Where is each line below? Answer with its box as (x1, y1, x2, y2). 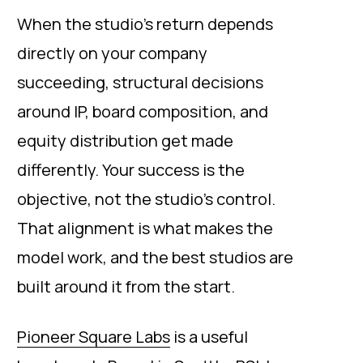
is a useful (170, 326, 248, 348)
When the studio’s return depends (17, 13, 273, 35)
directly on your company (17, 42, 207, 64)
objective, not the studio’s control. (17, 188, 275, 210)
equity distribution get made (17, 130, 233, 152)
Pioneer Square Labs (17, 326, 170, 348)
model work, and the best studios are (17, 246, 293, 268)
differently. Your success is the (17, 159, 245, 181)
